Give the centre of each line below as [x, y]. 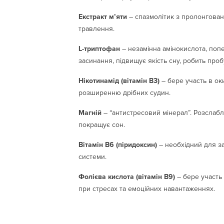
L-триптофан [99, 48]
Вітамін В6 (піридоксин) [118, 144]
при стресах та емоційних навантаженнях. [147, 188]
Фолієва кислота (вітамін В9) [127, 176]
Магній [90, 112]
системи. [92, 156]
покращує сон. [102, 124]
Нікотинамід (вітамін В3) [119, 80]
